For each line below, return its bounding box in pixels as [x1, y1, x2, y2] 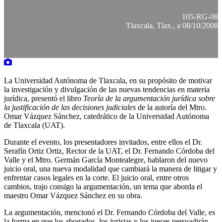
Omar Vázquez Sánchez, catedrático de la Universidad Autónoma [4, 111, 209, 120]
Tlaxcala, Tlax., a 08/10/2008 [126, 21, 218, 30]
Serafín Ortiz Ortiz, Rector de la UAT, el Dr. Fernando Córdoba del [4, 146, 215, 155]
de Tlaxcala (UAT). [4, 120, 65, 129]
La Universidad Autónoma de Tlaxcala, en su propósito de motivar [4, 76, 212, 85]
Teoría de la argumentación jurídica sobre [83, 94, 215, 103]
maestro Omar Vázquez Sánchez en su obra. [4, 191, 142, 200]
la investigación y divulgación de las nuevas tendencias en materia [4, 85, 210, 94]
